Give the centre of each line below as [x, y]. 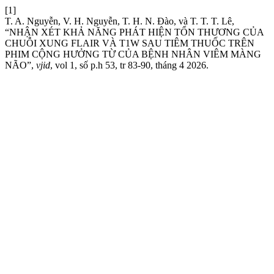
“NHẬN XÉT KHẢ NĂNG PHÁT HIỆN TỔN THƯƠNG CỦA [134, 32]
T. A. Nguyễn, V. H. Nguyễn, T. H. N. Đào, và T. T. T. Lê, [120, 21]
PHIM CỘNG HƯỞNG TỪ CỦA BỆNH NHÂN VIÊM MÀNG [133, 54]
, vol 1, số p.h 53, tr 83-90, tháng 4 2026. [129, 65]
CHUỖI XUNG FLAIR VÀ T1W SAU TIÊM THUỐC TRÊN [130, 43]
